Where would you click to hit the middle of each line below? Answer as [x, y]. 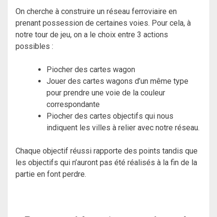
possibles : [34, 46]
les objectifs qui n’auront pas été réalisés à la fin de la [106, 163]
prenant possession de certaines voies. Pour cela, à [103, 23]
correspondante [73, 105]
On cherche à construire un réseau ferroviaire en [96, 12]
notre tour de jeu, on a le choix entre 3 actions [92, 35]
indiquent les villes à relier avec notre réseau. [123, 128]
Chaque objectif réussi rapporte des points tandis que [107, 151]
